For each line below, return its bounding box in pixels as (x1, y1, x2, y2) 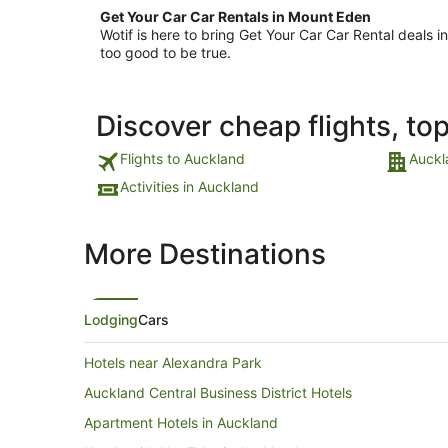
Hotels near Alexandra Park (84, 354, 262, 371)
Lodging (84, 311, 138, 328)
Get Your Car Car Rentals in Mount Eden (100, 8, 371, 25)
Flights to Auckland (120, 150, 245, 167)
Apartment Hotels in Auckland (84, 414, 278, 431)
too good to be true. (100, 44, 231, 61)
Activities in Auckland (120, 178, 259, 195)
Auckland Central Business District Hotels (84, 384, 352, 401)
